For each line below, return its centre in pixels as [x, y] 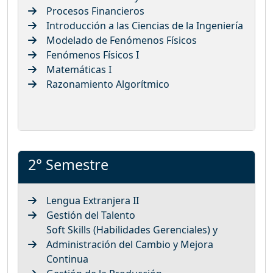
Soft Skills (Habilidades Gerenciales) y [132, 229]
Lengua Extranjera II [93, 200]
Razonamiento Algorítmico [108, 84]
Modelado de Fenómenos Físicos [122, 40]
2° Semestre [68, 164]
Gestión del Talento [91, 215]
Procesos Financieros [95, 11]
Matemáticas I [79, 69]
